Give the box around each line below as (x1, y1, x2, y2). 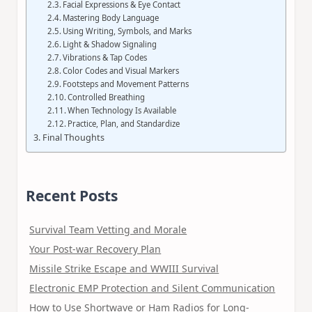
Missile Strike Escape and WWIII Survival (29, 261, 219, 275)
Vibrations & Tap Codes (63, 52, 148, 63)
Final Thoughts (42, 130, 104, 143)
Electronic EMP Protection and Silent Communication (29, 281, 276, 295)
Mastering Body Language (63, 12, 159, 23)
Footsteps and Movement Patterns (63, 78, 189, 89)
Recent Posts (26, 185, 118, 205)
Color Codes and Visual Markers (63, 65, 180, 76)
